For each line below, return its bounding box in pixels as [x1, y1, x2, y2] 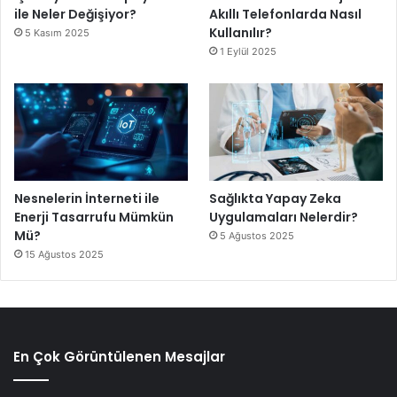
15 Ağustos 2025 [25, 248, 104, 261]
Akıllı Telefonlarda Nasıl [209, 5, 362, 24]
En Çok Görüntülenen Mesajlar [13, 347, 225, 367]
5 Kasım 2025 [25, 27, 90, 40]
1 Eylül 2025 [220, 45, 277, 58]
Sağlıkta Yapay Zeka [209, 190, 342, 208]
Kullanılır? [209, 24, 273, 43]
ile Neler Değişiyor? [14, 5, 136, 24]
